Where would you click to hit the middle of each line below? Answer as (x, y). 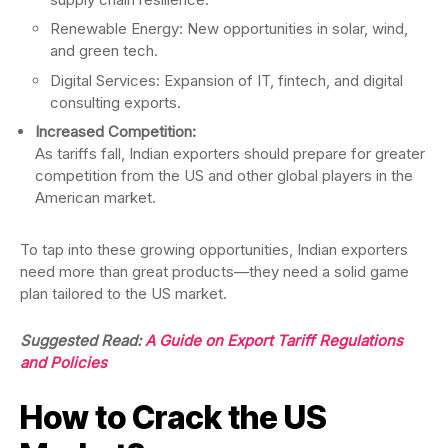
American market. (95, 197)
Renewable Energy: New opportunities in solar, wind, (229, 28)
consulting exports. (115, 102)
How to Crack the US (173, 417)
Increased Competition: (115, 131)
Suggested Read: (82, 340)
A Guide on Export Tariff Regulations (274, 340)
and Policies (63, 362)
